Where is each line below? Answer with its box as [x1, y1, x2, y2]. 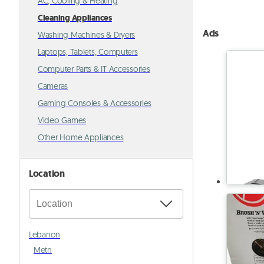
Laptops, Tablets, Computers [38, 47, 138, 57]
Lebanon [29, 229, 61, 240]
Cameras [38, 81, 68, 91]
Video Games [38, 115, 86, 126]
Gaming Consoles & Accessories [38, 98, 152, 108]
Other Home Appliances [38, 132, 124, 143]
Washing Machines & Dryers [38, 29, 136, 40]
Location [29, 167, 65, 180]
